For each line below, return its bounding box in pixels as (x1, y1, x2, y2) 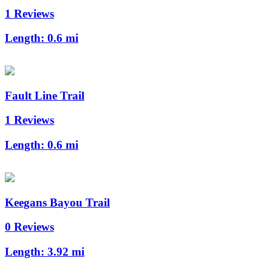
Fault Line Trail (5, 89, 84, 102)
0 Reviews (5, 220, 54, 234)
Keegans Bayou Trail (5, 195, 110, 209)
